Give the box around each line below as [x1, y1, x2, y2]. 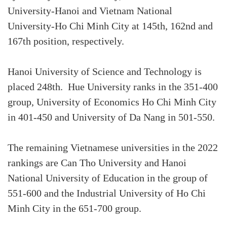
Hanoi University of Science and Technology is [8, 66, 202, 78]
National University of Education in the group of [8, 173, 208, 184]
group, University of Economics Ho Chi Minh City [8, 97, 216, 108]
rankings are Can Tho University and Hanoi [8, 158, 186, 169]
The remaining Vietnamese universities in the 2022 [8, 142, 218, 154]
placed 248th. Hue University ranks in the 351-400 [8, 82, 218, 93]
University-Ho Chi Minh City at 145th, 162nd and [8, 21, 213, 32]
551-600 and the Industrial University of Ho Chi [8, 188, 206, 199]
